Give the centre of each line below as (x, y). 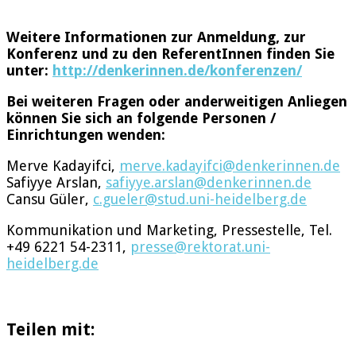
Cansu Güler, (50, 199)
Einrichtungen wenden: (88, 134)
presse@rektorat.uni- (200, 246)
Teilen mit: (50, 329)
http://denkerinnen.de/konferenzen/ (177, 70)
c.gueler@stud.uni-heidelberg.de (200, 199)
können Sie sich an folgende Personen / (141, 118)
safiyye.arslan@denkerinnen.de (209, 182)
